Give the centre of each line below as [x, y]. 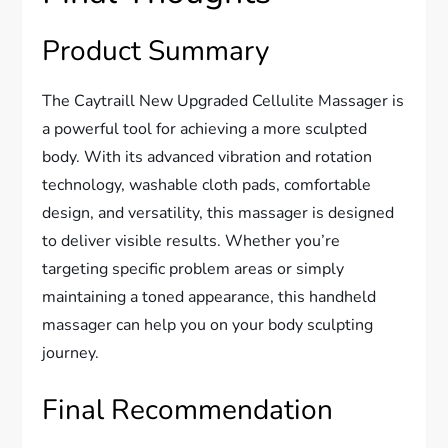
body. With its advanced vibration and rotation [207, 156]
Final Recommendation [188, 409]
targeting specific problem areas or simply [193, 268]
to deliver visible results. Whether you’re [191, 240]
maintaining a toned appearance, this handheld [209, 296]
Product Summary [156, 50]
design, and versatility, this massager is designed [218, 212]
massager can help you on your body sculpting [208, 324]
